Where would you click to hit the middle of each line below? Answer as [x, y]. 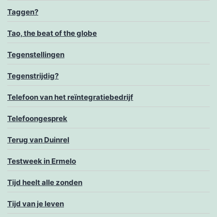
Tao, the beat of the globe [52, 33]
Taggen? [23, 12]
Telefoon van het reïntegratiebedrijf [70, 97]
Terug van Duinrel [38, 140]
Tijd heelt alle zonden [45, 183]
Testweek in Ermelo [42, 161]
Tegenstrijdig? [33, 76]
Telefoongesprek [37, 119]
